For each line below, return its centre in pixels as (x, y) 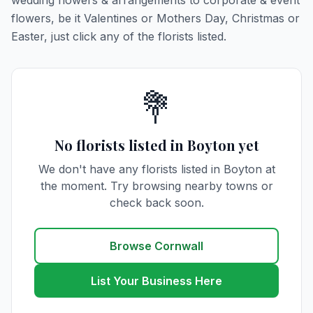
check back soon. (156, 203)
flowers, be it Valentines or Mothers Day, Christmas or (155, 18)
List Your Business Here (156, 281)
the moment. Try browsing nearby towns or (156, 186)
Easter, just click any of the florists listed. (119, 36)
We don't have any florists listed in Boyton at (156, 169)
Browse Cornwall (156, 246)
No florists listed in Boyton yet (156, 145)
